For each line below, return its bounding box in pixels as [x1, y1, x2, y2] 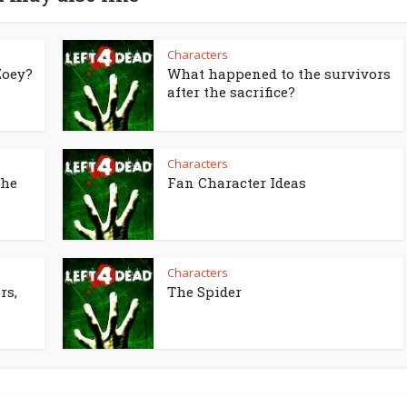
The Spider [167, 283, 242, 301]
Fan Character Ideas [167, 174, 306, 192]
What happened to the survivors [167, 65, 391, 83]
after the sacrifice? [167, 83, 295, 101]
